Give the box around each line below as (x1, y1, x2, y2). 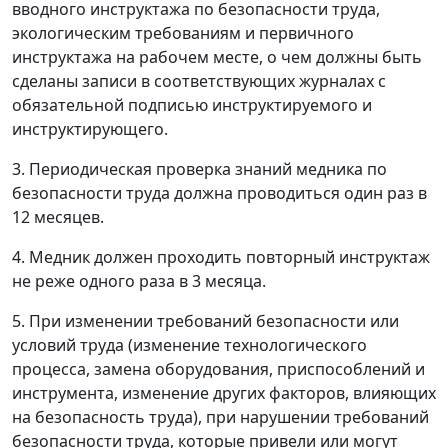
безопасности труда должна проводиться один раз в (12, 182, 427, 204)
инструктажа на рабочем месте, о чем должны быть (12, 46, 422, 68)
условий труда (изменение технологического (12, 334, 367, 356)
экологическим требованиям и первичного (12, 22, 354, 44)
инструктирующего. (12, 118, 168, 140)
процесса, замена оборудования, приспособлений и (12, 358, 425, 380)
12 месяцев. (12, 206, 104, 228)
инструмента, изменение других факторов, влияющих (12, 382, 436, 404)
